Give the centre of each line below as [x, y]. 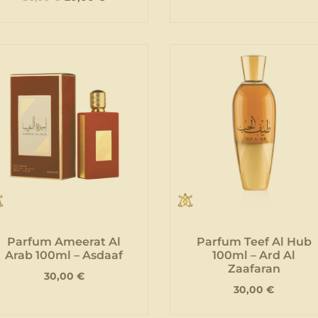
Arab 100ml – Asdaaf [64, 255]
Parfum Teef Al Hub [254, 241]
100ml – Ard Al [254, 255]
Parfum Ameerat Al [64, 241]
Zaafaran [254, 268]
